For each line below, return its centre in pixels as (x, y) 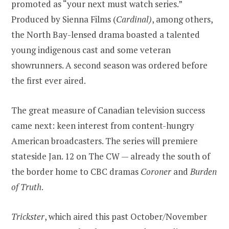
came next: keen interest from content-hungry (103, 126)
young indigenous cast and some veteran (91, 50)
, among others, (182, 19)
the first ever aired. (49, 81)
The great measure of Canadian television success (108, 110)
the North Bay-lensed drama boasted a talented (106, 35)
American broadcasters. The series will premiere (105, 141)
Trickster (28, 217)
